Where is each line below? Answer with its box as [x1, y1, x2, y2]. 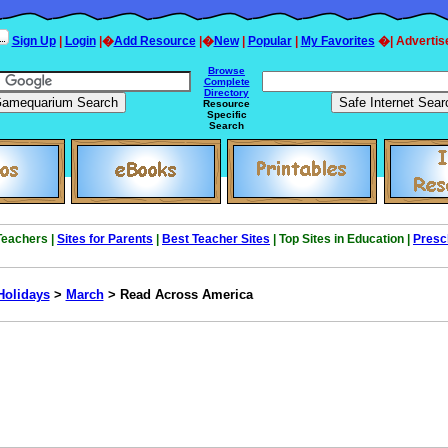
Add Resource [113, 34, 196, 48]
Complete [203, 76, 250, 87]
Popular [247, 34, 292, 48]
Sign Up [11, 34, 56, 48]
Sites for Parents [57, 232, 153, 246]
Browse [208, 65, 245, 76]
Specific [206, 109, 247, 120]
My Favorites [300, 34, 375, 48]
